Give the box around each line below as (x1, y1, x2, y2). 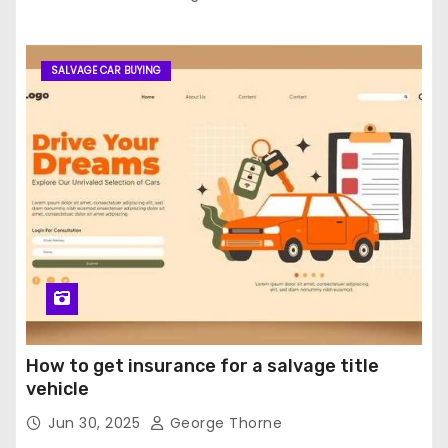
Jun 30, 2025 (48, 413, 145, 434)
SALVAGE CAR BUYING (51, 63, 161, 79)
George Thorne (165, 413, 282, 434)
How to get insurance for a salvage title (26, 355, 379, 378)
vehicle (26, 378, 89, 401)
